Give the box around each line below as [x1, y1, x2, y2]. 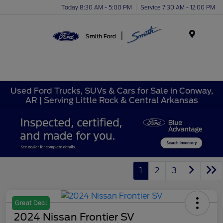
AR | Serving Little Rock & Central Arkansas [25, 95, 198, 105]
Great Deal [15, 199, 47, 207]
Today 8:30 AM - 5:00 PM [61, 3, 132, 11]
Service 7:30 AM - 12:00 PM [140, 3, 215, 11]
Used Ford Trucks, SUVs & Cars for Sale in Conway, [10, 86, 213, 96]
